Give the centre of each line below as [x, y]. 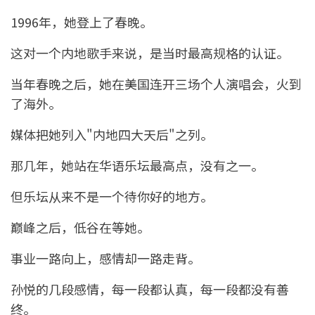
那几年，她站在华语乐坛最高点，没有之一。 [137, 166]
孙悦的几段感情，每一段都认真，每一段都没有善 [150, 289]
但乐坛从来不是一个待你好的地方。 [112, 197]
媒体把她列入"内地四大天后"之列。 [112, 135]
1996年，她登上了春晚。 [82, 22]
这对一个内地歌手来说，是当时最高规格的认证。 [150, 53]
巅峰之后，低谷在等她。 [80, 227]
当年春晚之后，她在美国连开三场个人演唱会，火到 [156, 84]
